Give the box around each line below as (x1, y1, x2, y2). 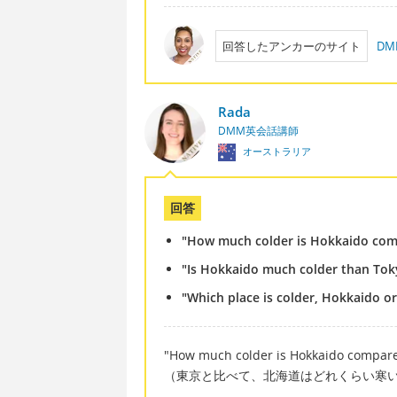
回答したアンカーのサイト (222, 38, 361, 55)
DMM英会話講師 (217, 123, 299, 139)
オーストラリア (239, 144, 311, 159)
